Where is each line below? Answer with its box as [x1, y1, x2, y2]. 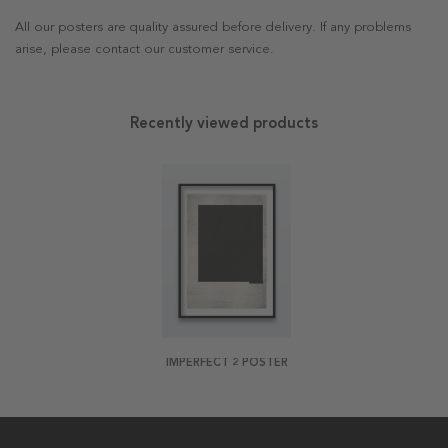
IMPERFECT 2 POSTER [165, 355, 288, 369]
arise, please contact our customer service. [15, 41, 274, 58]
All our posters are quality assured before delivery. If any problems [15, 19, 411, 36]
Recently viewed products [130, 114, 318, 133]
